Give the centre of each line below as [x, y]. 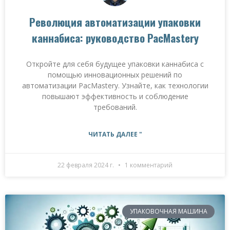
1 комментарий [148, 165]
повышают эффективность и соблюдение [115, 96]
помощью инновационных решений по [115, 75]
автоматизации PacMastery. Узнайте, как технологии [115, 85]
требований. [115, 107]
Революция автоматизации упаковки [115, 22]
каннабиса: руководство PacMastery [115, 38]
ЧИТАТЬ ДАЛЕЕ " [115, 134]
